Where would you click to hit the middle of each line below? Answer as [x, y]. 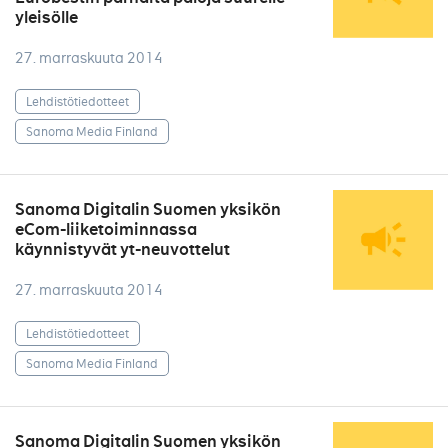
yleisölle [46, 17]
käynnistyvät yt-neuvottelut [122, 249]
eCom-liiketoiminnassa [106, 229]
